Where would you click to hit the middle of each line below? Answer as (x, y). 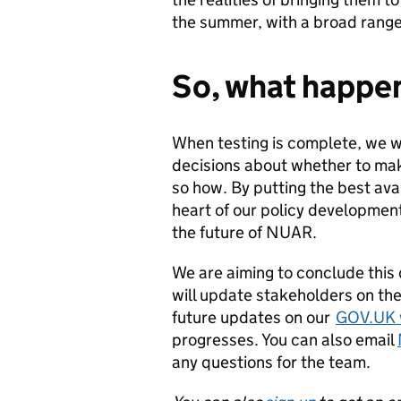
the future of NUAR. (244, 233)
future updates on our (254, 318)
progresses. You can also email (285, 340)
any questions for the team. (271, 363)
